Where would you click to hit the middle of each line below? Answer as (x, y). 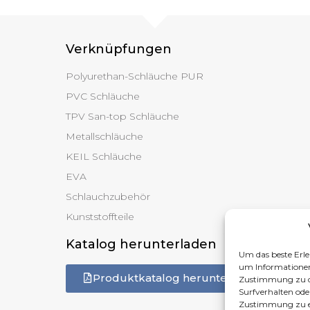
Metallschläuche (104, 136)
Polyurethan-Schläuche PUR (134, 76)
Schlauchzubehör (108, 196)
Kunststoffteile (100, 216)
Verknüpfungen (118, 49)
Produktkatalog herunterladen (177, 277)
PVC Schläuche (102, 96)
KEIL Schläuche (103, 156)
